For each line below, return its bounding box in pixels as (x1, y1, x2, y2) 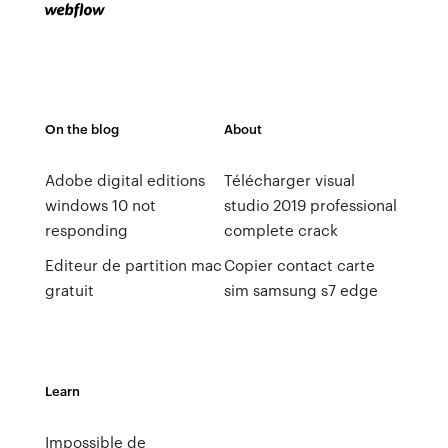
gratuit (44, 279, 94, 301)
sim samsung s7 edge (223, 279, 378, 301)
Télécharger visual (223, 169, 355, 191)
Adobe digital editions (44, 169, 205, 191)
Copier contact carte (223, 254, 375, 276)
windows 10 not (44, 194, 156, 216)
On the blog (44, 119, 119, 138)
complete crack (223, 219, 338, 241)
